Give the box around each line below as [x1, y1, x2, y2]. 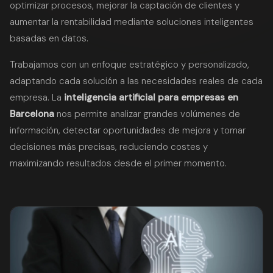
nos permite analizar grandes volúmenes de [54, 108, 240, 120]
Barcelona [10, 108, 54, 120]
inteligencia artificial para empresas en [64, 91, 238, 104]
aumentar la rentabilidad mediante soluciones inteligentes [10, 16, 253, 28]
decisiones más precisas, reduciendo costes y [10, 141, 208, 153]
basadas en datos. [10, 32, 88, 44]
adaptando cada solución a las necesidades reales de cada [10, 75, 263, 87]
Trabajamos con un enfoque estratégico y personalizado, [10, 58, 249, 71]
